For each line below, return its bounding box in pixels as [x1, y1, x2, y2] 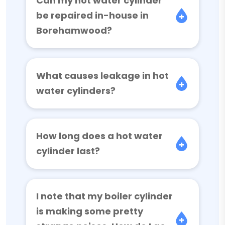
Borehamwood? [36, 24, 112, 37]
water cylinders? [36, 84, 116, 97]
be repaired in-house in [36, 9, 149, 22]
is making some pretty [36, 205, 143, 217]
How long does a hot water [36, 130, 163, 142]
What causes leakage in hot [36, 69, 169, 82]
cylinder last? [36, 145, 100, 157]
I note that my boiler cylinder [36, 190, 173, 202]
